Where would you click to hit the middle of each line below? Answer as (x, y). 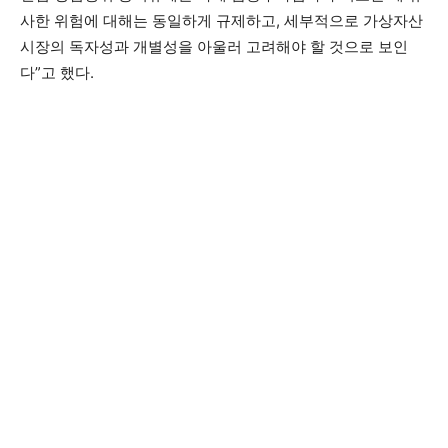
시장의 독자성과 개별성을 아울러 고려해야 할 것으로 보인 (214, 47)
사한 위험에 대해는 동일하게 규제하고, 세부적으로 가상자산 (221, 21)
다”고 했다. (57, 73)
